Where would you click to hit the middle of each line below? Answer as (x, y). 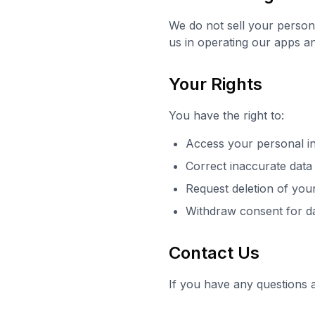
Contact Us (214, 253)
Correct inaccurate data (249, 166)
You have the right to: (226, 115)
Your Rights (216, 84)
